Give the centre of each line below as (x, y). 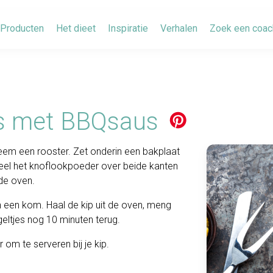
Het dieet (76, 28)
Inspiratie (128, 28)
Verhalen (179, 28)
